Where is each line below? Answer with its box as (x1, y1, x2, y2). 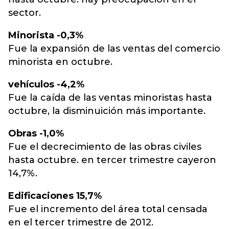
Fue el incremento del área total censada (8, 203, 208, 215)
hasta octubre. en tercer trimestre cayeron (8, 154, 216, 166)
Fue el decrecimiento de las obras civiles (8, 141, 201, 152)
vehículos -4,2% (8, 79, 84, 90)
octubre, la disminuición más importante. (8, 105, 205, 117)
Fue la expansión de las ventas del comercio (8, 43, 220, 54)
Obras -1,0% (8, 128, 64, 139)
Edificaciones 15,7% (8, 190, 102, 201)
